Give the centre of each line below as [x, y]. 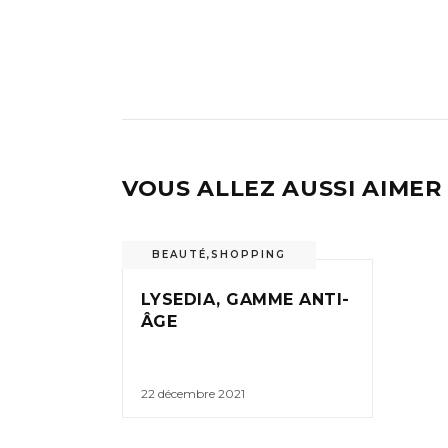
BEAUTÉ [179, 255]
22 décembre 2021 [193, 394]
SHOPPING [248, 255]
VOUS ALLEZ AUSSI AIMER [282, 189]
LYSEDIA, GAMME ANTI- [245, 300]
